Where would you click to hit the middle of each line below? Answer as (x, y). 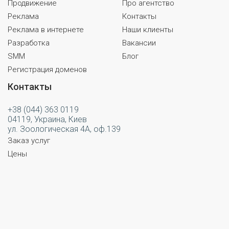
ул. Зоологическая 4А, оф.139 (64, 129)
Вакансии (139, 43)
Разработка (29, 43)
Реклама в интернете (46, 29)
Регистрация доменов (47, 69)
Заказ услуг (29, 140)
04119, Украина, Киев (47, 119)
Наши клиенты (148, 29)
